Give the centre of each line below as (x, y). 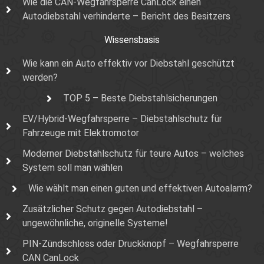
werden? (40, 78)
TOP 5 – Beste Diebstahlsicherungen (140, 98)
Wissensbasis (132, 40)
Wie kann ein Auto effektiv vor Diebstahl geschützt (128, 64)
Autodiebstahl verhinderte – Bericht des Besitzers (126, 16)
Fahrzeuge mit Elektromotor (80, 133)
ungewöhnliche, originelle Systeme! (95, 223)
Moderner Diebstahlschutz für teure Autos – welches (133, 154)
